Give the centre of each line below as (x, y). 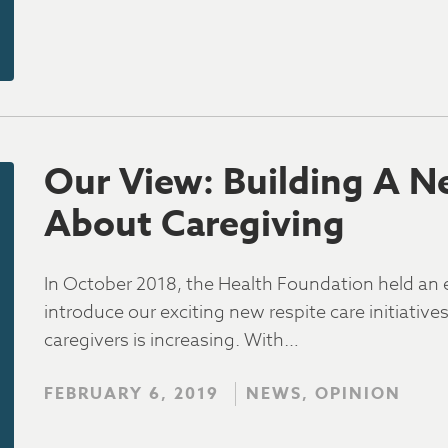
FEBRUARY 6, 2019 (131, 394)
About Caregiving (194, 225)
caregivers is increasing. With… (171, 340)
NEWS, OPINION (323, 394)
